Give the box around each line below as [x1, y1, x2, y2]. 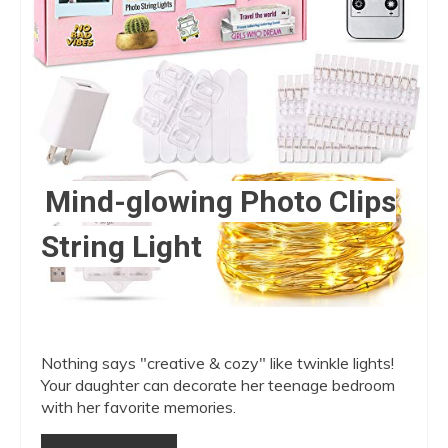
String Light [41, 229, 202, 265]
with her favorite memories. [41, 397, 236, 418]
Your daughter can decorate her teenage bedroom [41, 375, 395, 396]
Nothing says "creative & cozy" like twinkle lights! [41, 353, 394, 374]
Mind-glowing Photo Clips [44, 184, 396, 220]
